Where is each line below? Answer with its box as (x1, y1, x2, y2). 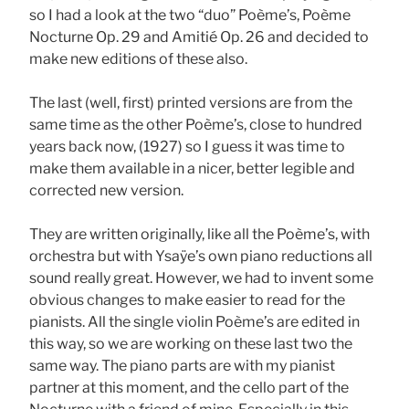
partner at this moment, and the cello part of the (29, 379, 349, 397)
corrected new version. (29, 182, 186, 200)
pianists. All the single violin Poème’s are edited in (29, 313, 360, 331)
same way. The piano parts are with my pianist (29, 357, 335, 375)
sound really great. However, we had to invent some (29, 269, 373, 288)
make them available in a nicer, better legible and (29, 160, 355, 178)
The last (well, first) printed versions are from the (29, 94, 352, 112)
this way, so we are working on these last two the (29, 335, 352, 353)
